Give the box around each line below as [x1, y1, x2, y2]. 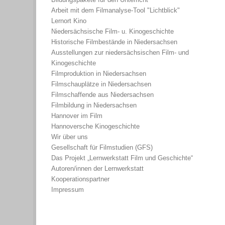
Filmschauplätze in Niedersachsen [51, 80, 151, 88]
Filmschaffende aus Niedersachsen [51, 90, 154, 98]
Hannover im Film [51, 111, 102, 120]
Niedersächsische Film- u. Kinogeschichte [51, 27, 174, 35]
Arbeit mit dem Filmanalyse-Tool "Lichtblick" [51, 6, 180, 14]
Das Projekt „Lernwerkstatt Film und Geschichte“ [51, 154, 193, 162]
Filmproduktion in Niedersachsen [51, 69, 146, 77]
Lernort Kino [51, 17, 86, 25]
